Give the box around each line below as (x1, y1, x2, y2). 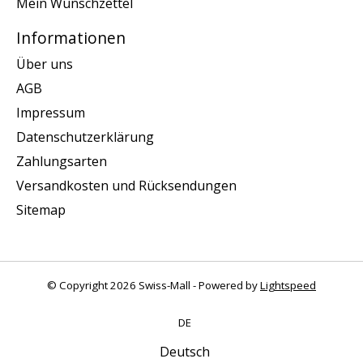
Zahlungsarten (16, 152, 107, 171)
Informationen (16, 27, 126, 49)
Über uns (16, 55, 73, 74)
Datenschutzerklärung (16, 128, 154, 147)
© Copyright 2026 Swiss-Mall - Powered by (47, 278, 260, 293)
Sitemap (16, 201, 66, 220)
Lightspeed (260, 278, 316, 293)
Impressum (16, 104, 85, 122)
